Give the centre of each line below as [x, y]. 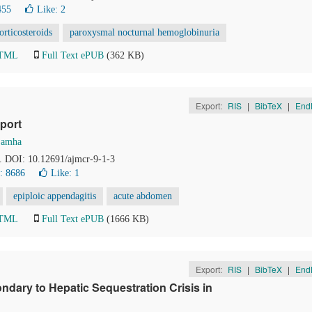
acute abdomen [143, 196]
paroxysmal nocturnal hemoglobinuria [145, 32]
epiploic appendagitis [55, 196]
